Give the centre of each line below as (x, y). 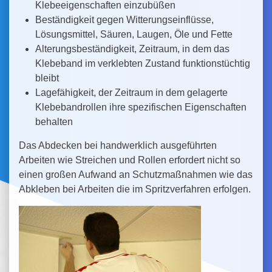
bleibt (47, 78)
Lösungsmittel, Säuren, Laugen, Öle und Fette (134, 34)
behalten (54, 122)
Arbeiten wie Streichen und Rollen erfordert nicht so (130, 160)
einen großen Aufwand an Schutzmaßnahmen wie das (136, 175)
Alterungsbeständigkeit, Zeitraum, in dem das (132, 49)
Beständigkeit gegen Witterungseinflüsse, (124, 20)
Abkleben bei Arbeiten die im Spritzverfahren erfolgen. (135, 189)
